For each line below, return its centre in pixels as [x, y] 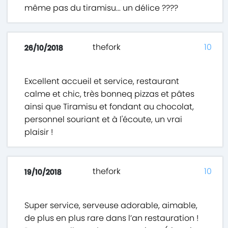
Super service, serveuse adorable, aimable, [111, 206]
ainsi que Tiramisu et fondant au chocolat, [109, 107]
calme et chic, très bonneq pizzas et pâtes [110, 94]
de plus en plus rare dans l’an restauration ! [112, 218]
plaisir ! [39, 132]
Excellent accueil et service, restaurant [102, 81]
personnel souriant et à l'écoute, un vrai [104, 120]
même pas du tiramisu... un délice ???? [102, 8]
